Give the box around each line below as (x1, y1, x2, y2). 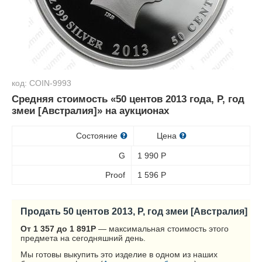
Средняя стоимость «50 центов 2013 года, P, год (12, 94, 244, 105)
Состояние (75, 131, 120, 140)
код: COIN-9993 (12, 78, 71, 88)
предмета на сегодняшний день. (20, 233, 146, 243)
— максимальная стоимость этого (96, 224, 229, 233)
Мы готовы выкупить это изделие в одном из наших (20, 250, 218, 259)
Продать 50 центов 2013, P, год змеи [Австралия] (20, 206, 247, 216)
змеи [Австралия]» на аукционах (12, 105, 169, 116)
